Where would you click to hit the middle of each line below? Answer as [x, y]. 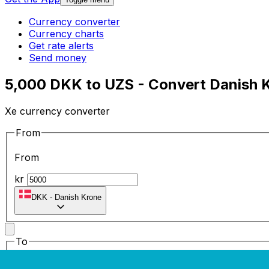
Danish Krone [78, 198]
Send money [58, 58]
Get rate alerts [61, 46]
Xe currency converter [57, 111]
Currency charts [66, 34]
